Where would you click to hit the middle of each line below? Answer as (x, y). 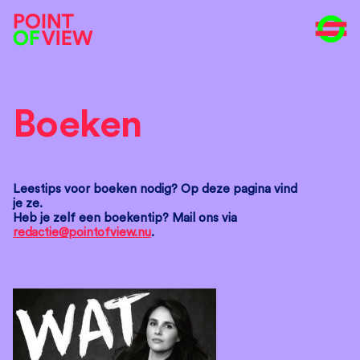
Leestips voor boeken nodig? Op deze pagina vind (155, 189)
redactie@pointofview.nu (82, 233)
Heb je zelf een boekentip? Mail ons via (125, 218)
